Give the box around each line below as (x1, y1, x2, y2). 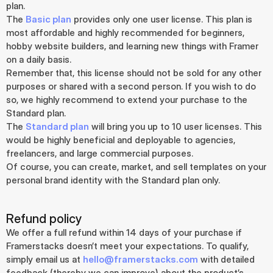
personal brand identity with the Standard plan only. (6, 174, 220, 186)
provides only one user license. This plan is (71, 13, 252, 25)
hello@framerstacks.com (83, 253, 198, 265)
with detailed (198, 253, 255, 265)
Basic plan (26, 13, 71, 25)
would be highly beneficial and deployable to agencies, (6, 134, 235, 146)
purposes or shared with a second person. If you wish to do (6, 80, 256, 92)
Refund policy (6, 211, 82, 226)
